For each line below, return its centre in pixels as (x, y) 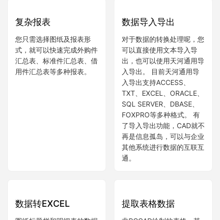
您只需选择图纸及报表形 (53, 98)
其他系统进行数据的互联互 (163, 206)
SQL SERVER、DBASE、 (160, 163)
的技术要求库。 (39, 9)
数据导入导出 (148, 81)
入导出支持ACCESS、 (156, 141)
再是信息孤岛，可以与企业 (163, 195)
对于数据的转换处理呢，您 (163, 98)
